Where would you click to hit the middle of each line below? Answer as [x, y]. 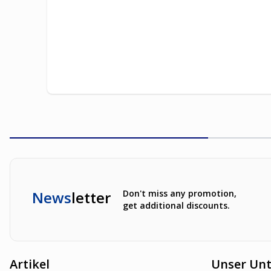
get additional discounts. [176, 206]
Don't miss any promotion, [180, 194]
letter [91, 198]
